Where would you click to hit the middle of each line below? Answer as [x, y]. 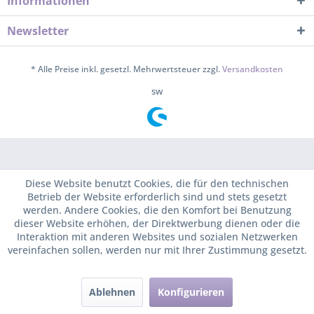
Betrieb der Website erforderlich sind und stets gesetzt [157, 197]
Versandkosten [253, 69]
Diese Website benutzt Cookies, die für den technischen [157, 183]
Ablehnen [112, 292]
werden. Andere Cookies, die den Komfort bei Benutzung [157, 210]
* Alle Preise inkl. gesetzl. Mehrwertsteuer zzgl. [127, 69]
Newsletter [38, 31]
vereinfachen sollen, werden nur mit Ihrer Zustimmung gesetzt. [157, 250]
